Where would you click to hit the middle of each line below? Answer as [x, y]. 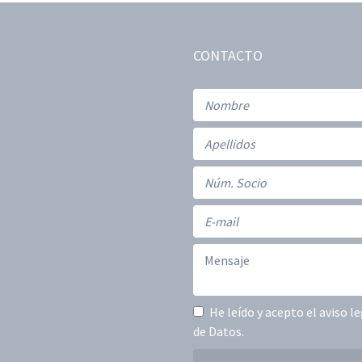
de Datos [217, 331]
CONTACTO [228, 55]
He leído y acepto [258, 312]
